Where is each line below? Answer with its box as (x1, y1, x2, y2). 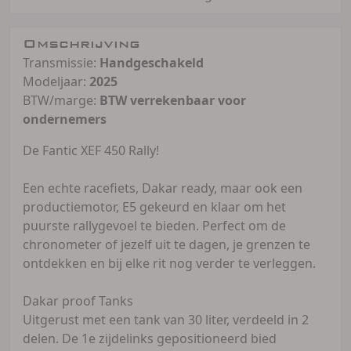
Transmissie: (23, 53, 100, 71)
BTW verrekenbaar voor (100, 91, 246, 109)
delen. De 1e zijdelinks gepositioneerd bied (23, 329, 277, 347)
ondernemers (23, 110, 107, 128)
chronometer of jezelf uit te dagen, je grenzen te (23, 235, 310, 253)
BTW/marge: (23, 91, 100, 109)
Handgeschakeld (100, 53, 204, 71)
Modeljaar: (23, 72, 89, 90)
